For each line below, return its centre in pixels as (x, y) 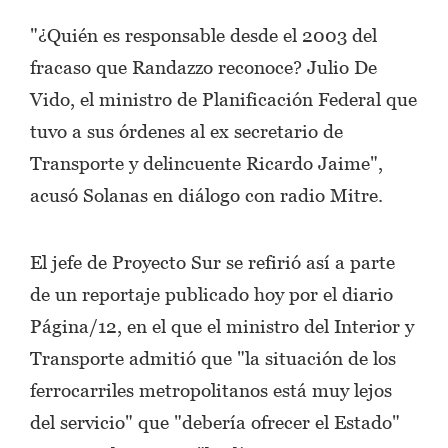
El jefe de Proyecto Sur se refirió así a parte (212, 261)
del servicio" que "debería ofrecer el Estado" (215, 421)
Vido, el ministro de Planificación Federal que (223, 98)
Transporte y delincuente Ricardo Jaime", (206, 162)
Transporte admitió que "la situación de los (213, 357)
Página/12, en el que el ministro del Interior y (222, 325)
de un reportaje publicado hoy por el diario (211, 293)
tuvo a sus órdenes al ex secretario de (186, 130)
